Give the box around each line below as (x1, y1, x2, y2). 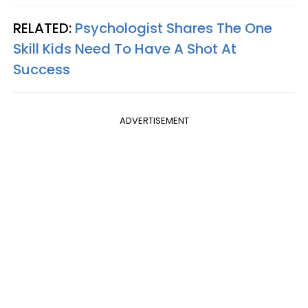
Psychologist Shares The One (75, 19, 272, 38)
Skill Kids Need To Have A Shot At (13, 39, 236, 58)
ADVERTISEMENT (119, 114, 189, 127)
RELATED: (13, 19, 75, 38)
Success (13, 60, 70, 79)
